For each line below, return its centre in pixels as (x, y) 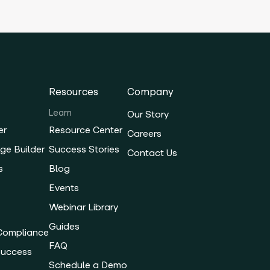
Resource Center (86, 130)
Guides (64, 227)
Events (64, 188)
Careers (145, 134)
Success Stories (84, 149)
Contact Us (152, 153)
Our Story (148, 115)
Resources (74, 92)
